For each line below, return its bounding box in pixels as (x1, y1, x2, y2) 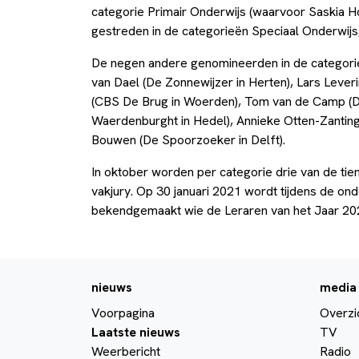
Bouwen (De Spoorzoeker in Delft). (91, 131, 285, 148)
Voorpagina (91, 304, 155, 321)
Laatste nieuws (91, 323, 180, 341)
